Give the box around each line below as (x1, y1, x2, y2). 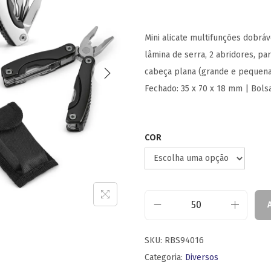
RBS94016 (165, 235, 204, 246)
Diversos (185, 252, 218, 263)
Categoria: (145, 252, 185, 263)
